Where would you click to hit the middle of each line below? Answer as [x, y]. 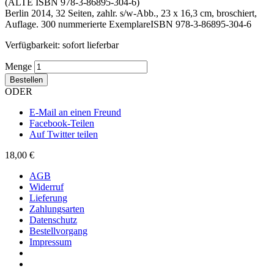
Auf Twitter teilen [64, 134]
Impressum [50, 242]
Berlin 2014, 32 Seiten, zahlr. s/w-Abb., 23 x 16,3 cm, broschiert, [131, 13]
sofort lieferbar [91, 45]
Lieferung [48, 198]
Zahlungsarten [57, 209]
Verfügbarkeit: [32, 45]
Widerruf [46, 187]
